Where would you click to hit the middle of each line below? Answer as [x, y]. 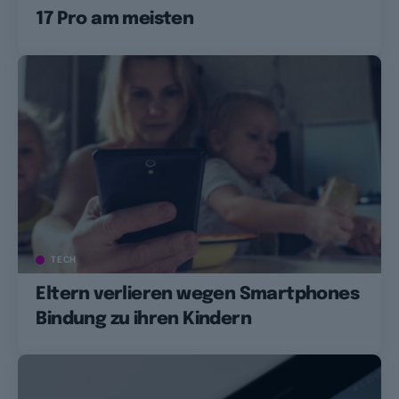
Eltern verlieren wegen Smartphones [197, 294]
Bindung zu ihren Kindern [143, 319]
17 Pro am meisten [115, 20]
